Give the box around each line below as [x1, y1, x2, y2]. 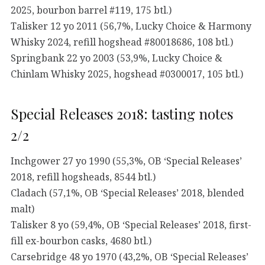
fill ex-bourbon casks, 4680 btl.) [11, 234, 151, 247]
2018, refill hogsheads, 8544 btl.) [11, 170, 156, 183]
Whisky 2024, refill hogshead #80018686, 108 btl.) [11, 35, 233, 49]
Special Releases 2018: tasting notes [11, 104, 233, 124]
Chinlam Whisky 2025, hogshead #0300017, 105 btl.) [11, 67, 243, 80]
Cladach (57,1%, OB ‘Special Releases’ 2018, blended [11, 186, 244, 199]
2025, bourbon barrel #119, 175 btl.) [11, 3, 172, 17]
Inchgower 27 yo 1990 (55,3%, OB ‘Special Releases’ [11, 154, 242, 167]
